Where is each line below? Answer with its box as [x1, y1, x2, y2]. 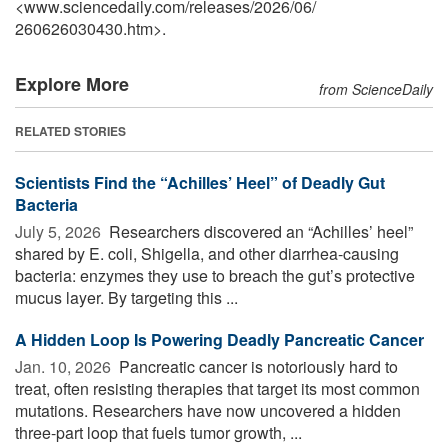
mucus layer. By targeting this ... [15, 286, 238, 310]
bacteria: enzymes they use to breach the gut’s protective [15, 264, 415, 288]
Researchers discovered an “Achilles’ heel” [105, 220, 413, 244]
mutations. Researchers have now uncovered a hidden [15, 399, 401, 423]
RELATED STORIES [15, 122, 126, 141]
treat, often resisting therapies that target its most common [15, 377, 420, 401]
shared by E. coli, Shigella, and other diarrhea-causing [15, 242, 399, 266]
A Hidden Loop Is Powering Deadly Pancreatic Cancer [15, 328, 424, 352]
